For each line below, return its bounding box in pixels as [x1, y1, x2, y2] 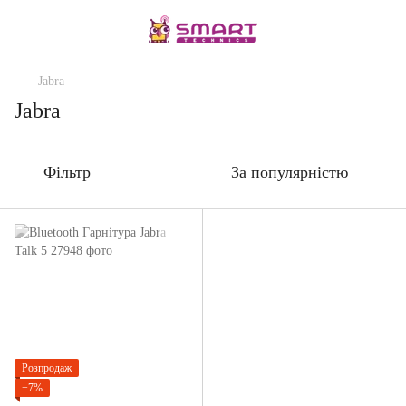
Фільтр [43, 163, 91, 181]
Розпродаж [22, 362, 72, 374]
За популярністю [231, 163, 348, 181]
